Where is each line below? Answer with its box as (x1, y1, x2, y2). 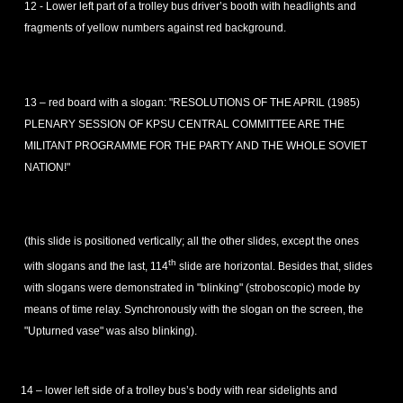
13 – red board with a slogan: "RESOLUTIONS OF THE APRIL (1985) (23, 95, 360, 109)
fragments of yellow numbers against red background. (23, 22, 286, 35)
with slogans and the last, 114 (23, 259, 168, 273)
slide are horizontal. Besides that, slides (175, 259, 372, 273)
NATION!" (23, 160, 70, 174)
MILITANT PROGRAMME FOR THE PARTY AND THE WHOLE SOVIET (23, 139, 367, 152)
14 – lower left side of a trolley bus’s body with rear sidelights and (20, 384, 337, 398)
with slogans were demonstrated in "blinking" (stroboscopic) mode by (23, 281, 360, 294)
